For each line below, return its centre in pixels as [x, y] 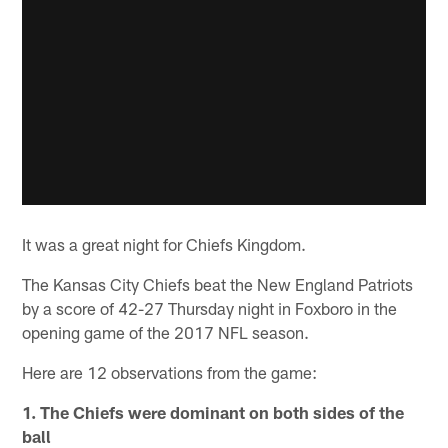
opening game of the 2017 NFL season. [166, 331]
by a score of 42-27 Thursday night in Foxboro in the [210, 307]
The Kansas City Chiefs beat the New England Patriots [218, 283]
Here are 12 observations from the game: [170, 371]
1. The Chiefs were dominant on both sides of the [213, 411]
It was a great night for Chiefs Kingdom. [164, 243]
